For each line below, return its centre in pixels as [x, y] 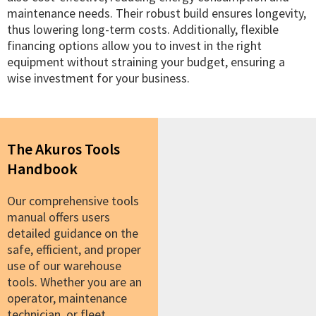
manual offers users [59, 217]
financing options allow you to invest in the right [134, 45]
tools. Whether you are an [74, 281]
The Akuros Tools [63, 148]
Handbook [42, 168]
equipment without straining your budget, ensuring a [146, 61]
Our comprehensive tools [73, 200]
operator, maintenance [67, 298]
